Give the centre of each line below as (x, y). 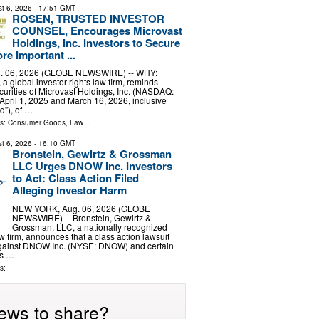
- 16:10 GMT (53, 143)
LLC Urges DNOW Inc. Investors (92, 166)
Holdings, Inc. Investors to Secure (96, 42)
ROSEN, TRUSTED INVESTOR (88, 18)
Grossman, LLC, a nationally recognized (89, 226)
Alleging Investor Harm (69, 190)
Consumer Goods (36, 123)
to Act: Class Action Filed (75, 178)
